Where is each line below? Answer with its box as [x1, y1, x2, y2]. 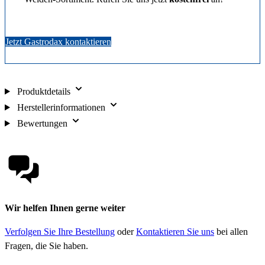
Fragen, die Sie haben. [5, 240, 88, 251]
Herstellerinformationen [17, 102, 105, 112]
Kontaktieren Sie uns [136, 226, 214, 237]
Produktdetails [17, 86, 70, 96]
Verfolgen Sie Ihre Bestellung [5, 226, 115, 237]
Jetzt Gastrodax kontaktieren [5, 36, 111, 47]
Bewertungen [17, 118, 67, 128]
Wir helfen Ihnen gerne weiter [5, 202, 125, 213]
